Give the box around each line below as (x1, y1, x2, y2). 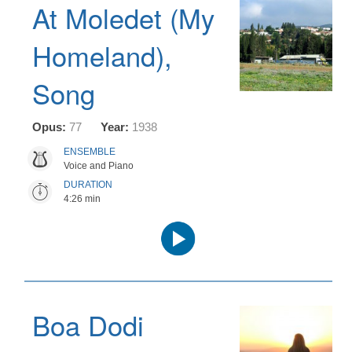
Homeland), (32, 35, 172, 75)
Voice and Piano (64, 160, 134, 171)
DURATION (64, 179, 112, 190)
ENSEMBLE (64, 146, 115, 157)
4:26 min (64, 193, 101, 204)
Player (178, 235, 209, 247)
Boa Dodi (32, 305, 144, 344)
